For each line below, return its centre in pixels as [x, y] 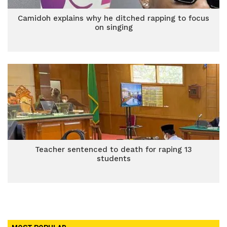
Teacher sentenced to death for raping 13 [113, 149]
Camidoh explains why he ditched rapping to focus [113, 18]
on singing [113, 27]
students [113, 159]
